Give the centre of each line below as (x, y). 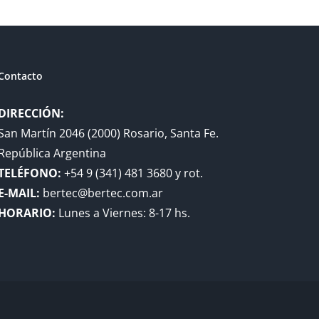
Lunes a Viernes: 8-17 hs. (123, 213)
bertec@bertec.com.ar (102, 193)
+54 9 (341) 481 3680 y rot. (132, 173)
